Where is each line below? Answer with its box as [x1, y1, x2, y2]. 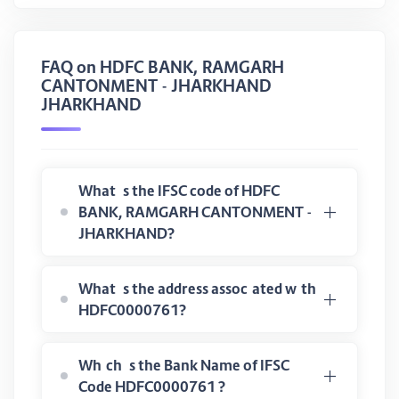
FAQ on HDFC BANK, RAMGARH [41, 58, 284, 77]
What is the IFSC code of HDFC [78, 182, 280, 199]
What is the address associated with [78, 280, 316, 297]
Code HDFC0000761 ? [78, 378, 225, 395]
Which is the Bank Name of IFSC [78, 356, 289, 374]
